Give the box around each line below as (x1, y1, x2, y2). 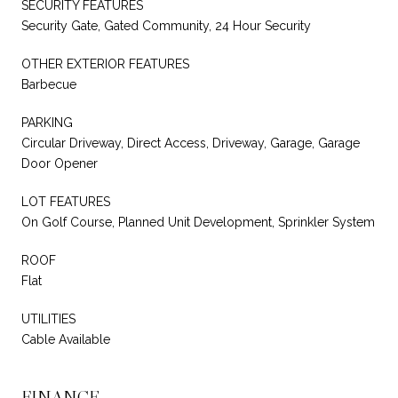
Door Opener (21, 155, 98, 171)
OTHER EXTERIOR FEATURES (21, 56, 189, 71)
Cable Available (21, 331, 110, 346)
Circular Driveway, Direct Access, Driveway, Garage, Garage (21, 135, 360, 150)
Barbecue (21, 76, 76, 92)
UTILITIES (21, 311, 76, 326)
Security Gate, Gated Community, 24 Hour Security (21, 18, 311, 33)
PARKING (21, 115, 73, 130)
